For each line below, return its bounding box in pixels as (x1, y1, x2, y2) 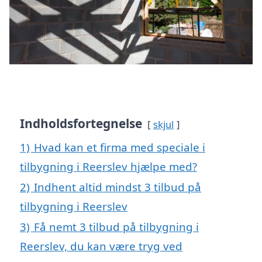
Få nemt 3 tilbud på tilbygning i (34, 219, 199, 234)
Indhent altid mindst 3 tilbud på (34, 179, 201, 194)
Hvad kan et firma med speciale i (34, 139, 205, 154)
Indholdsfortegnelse (20, 115, 142, 132)
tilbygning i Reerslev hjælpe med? (20, 158, 197, 174)
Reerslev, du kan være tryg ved (20, 238, 182, 253)
